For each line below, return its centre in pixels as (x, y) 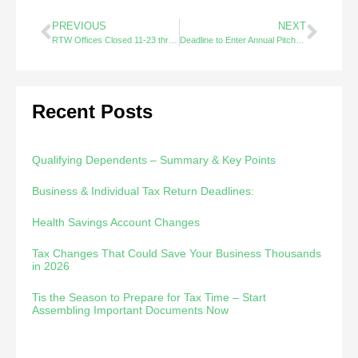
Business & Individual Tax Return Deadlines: (143, 191)
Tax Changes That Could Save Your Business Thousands (177, 254)
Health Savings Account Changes (116, 223)
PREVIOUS (79, 26)
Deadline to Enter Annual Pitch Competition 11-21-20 (300, 40)
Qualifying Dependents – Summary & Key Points (154, 160)
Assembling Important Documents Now (130, 310)
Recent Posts (92, 112)
